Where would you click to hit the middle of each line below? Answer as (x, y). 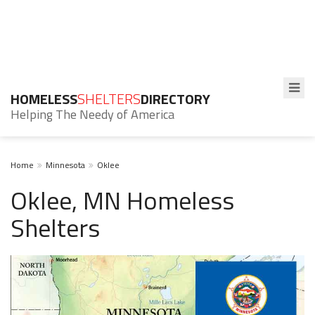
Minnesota (65, 165)
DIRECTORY (175, 99)
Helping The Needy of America (92, 114)
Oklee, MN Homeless (122, 200)
